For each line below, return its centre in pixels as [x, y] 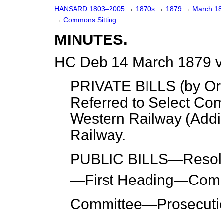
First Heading [129, 180]
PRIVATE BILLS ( [127, 86]
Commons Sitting [90, 20]
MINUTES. [91, 40]
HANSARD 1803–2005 [90, 9]
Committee [106, 204]
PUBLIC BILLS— [127, 159]
